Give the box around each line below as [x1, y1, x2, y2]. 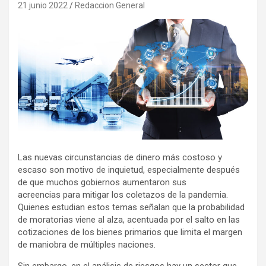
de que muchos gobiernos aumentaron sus [18, 177, 186, 188]
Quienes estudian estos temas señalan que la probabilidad [18, 202, 245, 213]
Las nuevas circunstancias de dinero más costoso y [18, 152, 222, 163]
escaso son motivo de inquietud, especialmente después [18, 164, 240, 176]
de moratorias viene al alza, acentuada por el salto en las [18, 214, 240, 226]
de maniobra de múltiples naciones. [18, 239, 156, 251]
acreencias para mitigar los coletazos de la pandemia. [18, 189, 228, 201]
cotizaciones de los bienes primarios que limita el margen [18, 227, 242, 238]
